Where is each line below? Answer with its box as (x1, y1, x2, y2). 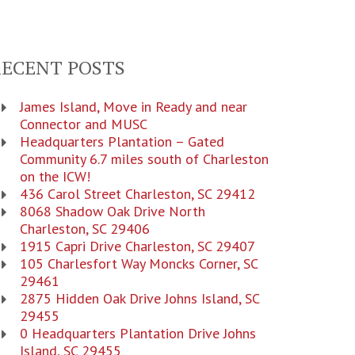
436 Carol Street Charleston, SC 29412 (19, 185, 255, 203)
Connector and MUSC (19, 115, 147, 133)
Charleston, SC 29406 (19, 219, 150, 238)
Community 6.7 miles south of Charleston (19, 150, 269, 168)
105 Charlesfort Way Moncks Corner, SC (19, 254, 258, 273)
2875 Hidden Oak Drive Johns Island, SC (19, 289, 259, 307)
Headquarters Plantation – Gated (19, 132, 224, 151)
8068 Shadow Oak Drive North (19, 202, 205, 220)
